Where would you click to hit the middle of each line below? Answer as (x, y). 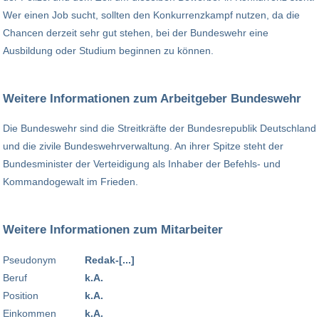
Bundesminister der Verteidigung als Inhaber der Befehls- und (142, 164)
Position (21, 295)
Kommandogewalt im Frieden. (70, 182)
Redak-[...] (110, 260)
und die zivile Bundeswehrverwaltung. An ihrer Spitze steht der (143, 146)
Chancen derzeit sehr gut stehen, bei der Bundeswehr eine (136, 32)
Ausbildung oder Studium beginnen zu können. (108, 50)
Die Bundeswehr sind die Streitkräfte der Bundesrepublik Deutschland (159, 129)
